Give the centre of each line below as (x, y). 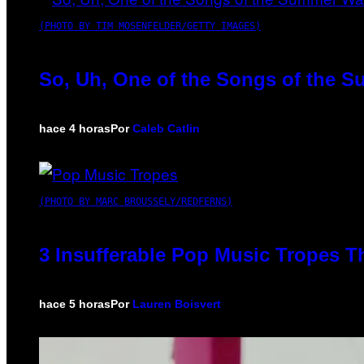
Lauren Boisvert (177, 303)
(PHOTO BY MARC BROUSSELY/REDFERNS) (136, 201)
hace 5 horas (75, 303)
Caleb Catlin (166, 128)
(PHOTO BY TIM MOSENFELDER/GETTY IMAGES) (150, 26)
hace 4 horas (75, 128)
